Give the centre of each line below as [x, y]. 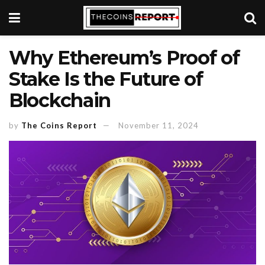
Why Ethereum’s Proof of [124, 58]
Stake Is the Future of [106, 79]
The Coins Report [59, 125]
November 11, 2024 [159, 125]
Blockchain [60, 100]
